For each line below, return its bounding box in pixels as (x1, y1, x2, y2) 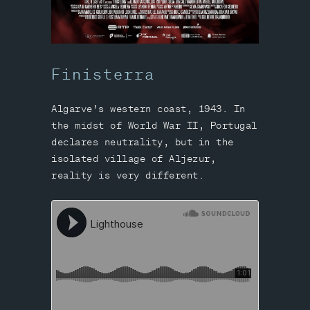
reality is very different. (51, 169, 204, 182)
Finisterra (51, 64, 155, 84)
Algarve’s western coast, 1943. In (51, 102, 246, 116)
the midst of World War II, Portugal (51, 119, 257, 132)
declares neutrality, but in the (51, 136, 234, 149)
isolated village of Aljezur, (51, 152, 216, 165)
